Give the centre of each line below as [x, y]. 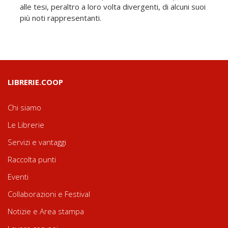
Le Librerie [26, 125]
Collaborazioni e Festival [49, 194]
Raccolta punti [32, 159]
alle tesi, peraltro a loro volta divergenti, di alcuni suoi [113, 7]
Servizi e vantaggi [37, 142]
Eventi [18, 177]
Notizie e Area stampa [46, 211]
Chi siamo [24, 107]
